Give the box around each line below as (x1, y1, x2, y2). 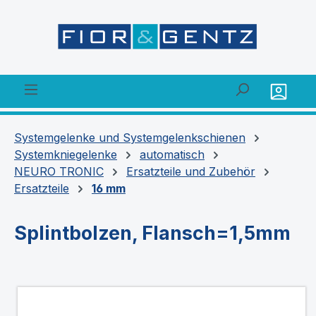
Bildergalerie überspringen (13, 287, 154, 302)
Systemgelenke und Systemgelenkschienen (14, 130, 245, 145)
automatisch (140, 147, 205, 162)
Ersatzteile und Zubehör (126, 164, 255, 178)
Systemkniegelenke (14, 147, 117, 162)
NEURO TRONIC (14, 164, 104, 178)
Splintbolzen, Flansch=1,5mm (14, 221, 291, 245)
